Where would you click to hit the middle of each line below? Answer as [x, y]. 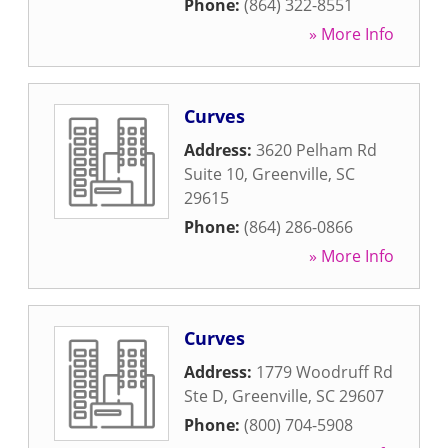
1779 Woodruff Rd [324, 372]
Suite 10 [214, 174]
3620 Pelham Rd [316, 150]
